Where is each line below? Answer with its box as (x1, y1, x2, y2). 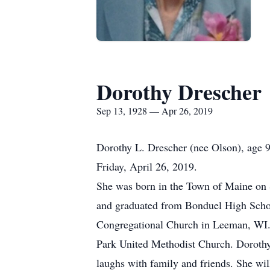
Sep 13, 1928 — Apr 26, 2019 (96, 104, 213, 117)
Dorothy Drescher (96, 76, 262, 107)
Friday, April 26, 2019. (96, 159, 197, 174)
